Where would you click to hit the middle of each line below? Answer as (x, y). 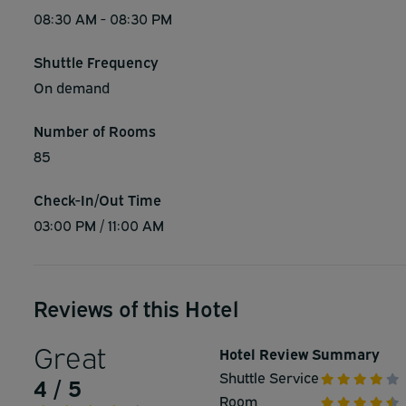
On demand (72, 87)
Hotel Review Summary (300, 353)
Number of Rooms (95, 130)
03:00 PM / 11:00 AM (99, 225)
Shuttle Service (269, 377)
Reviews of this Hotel (136, 307)
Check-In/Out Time (97, 199)
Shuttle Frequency (96, 62)
